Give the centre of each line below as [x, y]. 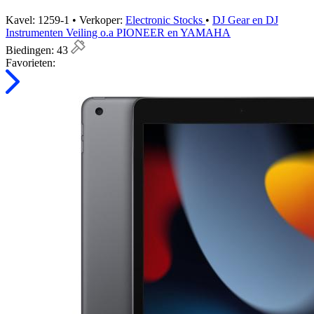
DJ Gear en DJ [245, 20]
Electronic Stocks [165, 20]
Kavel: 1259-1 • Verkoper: [66, 20]
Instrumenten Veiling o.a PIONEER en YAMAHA [118, 33]
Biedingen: [31, 50]
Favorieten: [30, 63]
